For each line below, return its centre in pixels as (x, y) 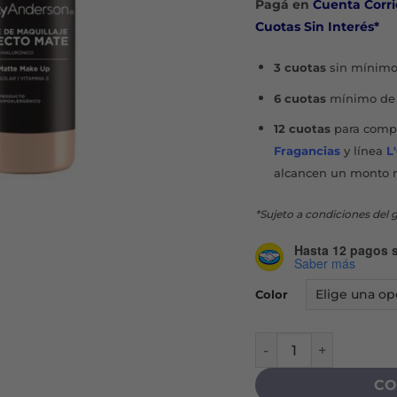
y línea (363, 152)
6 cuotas (300, 98)
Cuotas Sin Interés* (317, 27)
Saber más (324, 263)
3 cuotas (300, 68)
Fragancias (307, 152)
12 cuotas (302, 129)
